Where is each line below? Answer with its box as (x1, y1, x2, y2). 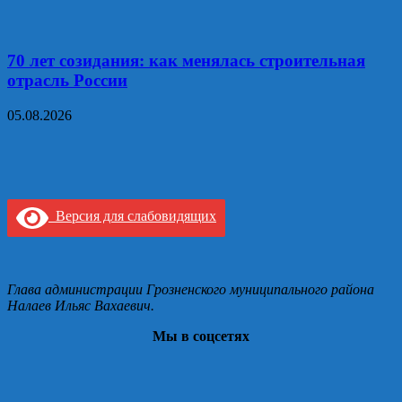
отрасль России (7, 70, 127, 90)
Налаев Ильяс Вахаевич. (7, 297, 154, 313)
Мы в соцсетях (153, 328, 249, 344)
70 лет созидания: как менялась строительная (7, 50, 365, 70)
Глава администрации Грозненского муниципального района (7, 281, 374, 297)
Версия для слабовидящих (48, 208, 216, 224)
